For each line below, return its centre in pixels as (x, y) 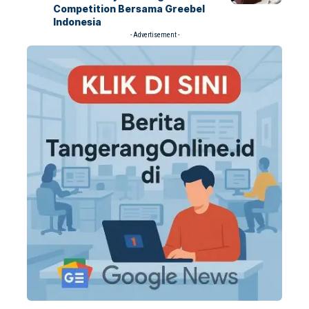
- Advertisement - (154, 35)
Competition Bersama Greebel (129, 9)
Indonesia (77, 22)
